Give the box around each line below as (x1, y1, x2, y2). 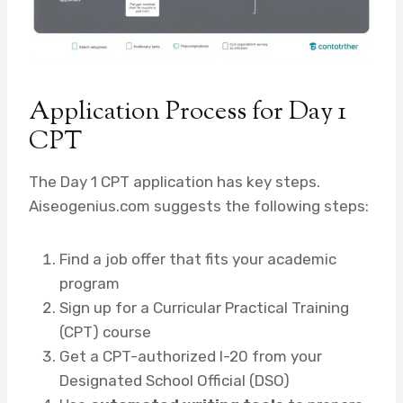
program (59, 274, 120, 293)
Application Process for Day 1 (29, 94, 346, 131)
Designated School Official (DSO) (59, 372, 290, 390)
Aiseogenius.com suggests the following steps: (29, 197, 369, 216)
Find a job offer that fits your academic (59, 250, 336, 269)
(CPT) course (59, 323, 151, 342)
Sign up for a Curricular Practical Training (59, 299, 349, 318)
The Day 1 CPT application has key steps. (29, 173, 320, 192)
